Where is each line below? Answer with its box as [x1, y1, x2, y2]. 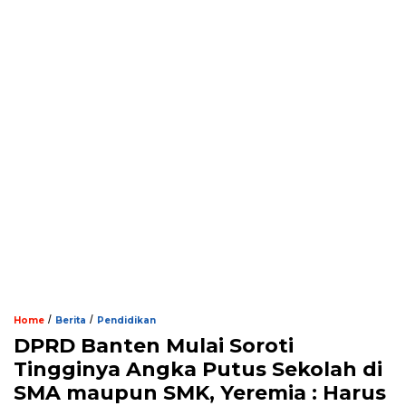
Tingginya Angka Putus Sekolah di [14, 356, 382, 382]
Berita [55, 314, 86, 326]
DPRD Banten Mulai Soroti [14, 333, 294, 358]
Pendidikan [97, 314, 156, 326]
